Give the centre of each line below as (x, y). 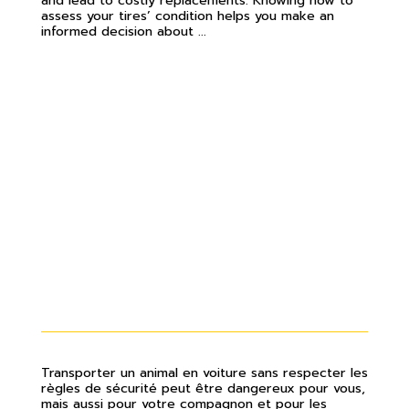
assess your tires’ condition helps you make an (188, 15)
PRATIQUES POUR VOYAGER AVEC (197, 277)
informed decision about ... (124, 31)
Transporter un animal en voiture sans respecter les (204, 372)
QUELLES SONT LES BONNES (168, 256)
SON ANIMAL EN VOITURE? (163, 298)
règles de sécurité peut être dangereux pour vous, (203, 388)
